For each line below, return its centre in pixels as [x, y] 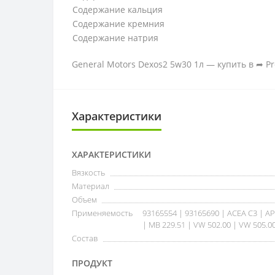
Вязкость [88, 172]
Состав [85, 238]
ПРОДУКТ [92, 263]
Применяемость [102, 213]
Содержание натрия [117, 38]
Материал [91, 186]
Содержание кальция [119, 10]
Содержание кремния [118, 24]
